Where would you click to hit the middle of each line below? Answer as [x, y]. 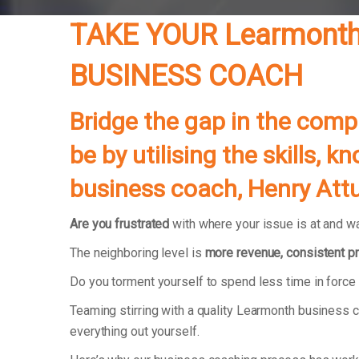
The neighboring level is [137, 253]
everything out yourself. [135, 332]
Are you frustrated [120, 224]
